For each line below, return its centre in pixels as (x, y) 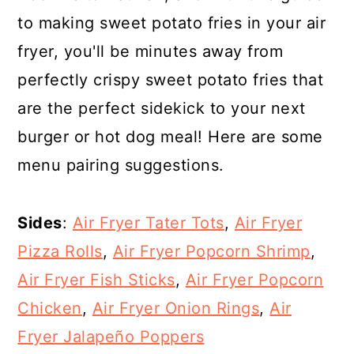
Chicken (50, 308)
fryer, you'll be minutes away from (151, 51)
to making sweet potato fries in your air (172, 23)
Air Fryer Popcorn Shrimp (211, 251)
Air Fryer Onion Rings (176, 308)
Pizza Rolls (60, 251)
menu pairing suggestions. (121, 165)
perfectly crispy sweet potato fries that (171, 80)
